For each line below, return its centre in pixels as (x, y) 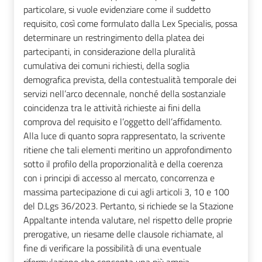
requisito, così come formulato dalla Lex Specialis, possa (130, 24)
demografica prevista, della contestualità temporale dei (130, 80)
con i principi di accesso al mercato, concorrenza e (119, 178)
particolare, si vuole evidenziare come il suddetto (117, 10)
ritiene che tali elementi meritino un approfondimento (127, 150)
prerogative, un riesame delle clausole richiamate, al (123, 234)
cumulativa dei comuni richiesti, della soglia (106, 66)
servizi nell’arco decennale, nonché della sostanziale (125, 94)
